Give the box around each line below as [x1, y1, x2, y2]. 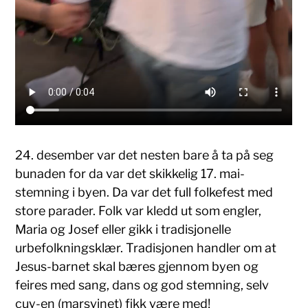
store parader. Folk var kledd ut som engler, [15, 203, 262, 218]
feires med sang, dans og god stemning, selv [15, 277, 269, 292]
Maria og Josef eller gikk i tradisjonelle [15, 221, 232, 236]
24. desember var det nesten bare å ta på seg [15, 147, 274, 162]
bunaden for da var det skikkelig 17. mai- [15, 166, 245, 181]
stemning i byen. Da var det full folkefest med [15, 184, 274, 199]
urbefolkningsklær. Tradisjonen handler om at [15, 240, 277, 255]
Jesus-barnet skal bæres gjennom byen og [15, 258, 259, 274]
